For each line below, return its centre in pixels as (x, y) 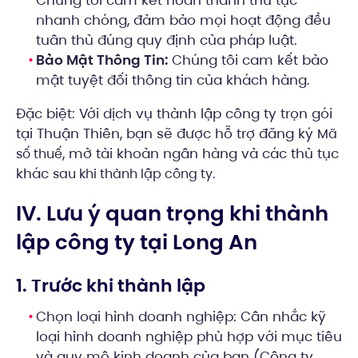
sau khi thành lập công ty (133, 173)
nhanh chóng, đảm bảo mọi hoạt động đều (183, 20)
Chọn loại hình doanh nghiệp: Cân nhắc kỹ (181, 317)
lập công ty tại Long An (137, 243)
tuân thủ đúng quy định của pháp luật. (167, 40)
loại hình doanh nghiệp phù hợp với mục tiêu (189, 337)
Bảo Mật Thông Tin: (102, 60)
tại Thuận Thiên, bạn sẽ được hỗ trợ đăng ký (167, 133)
